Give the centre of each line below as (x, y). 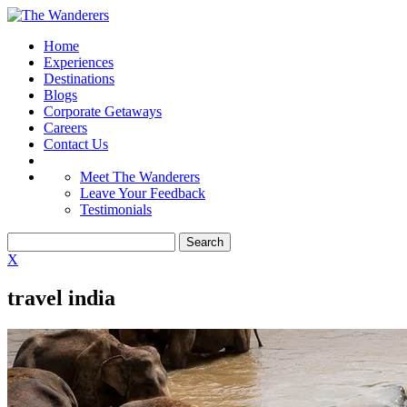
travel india (61, 298)
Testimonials (116, 209)
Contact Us (76, 144)
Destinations (79, 79)
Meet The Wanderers (140, 177)
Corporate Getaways (103, 111)
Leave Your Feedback (143, 193)
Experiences (79, 62)
